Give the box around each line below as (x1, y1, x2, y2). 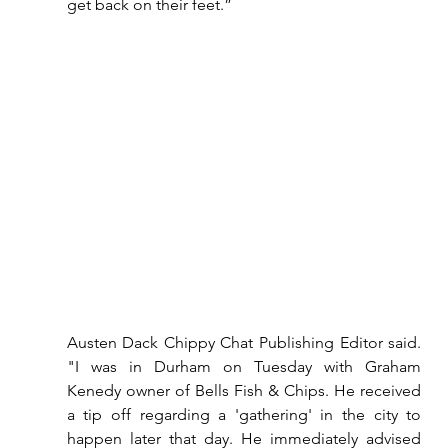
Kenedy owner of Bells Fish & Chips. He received (66, 380, 422, 400)
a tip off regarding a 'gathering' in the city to (66, 404, 422, 424)
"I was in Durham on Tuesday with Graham (66, 356, 422, 376)
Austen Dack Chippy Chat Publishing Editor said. (66, 332, 422, 352)
